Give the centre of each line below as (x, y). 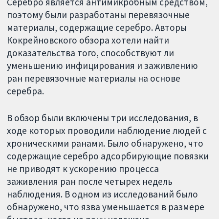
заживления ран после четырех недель (90, 182)
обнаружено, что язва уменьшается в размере (106, 207)
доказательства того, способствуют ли (91, 53)
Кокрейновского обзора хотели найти (88, 40)
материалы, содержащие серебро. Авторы (97, 28)
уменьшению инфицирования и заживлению (103, 66)
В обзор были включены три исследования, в (103, 118)
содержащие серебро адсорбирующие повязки (108, 156)
